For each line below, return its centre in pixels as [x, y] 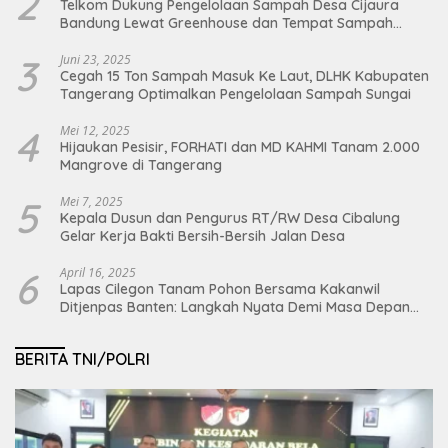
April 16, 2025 [98, 273]
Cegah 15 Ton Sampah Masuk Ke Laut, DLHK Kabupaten [244, 76]
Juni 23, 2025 [95, 60]
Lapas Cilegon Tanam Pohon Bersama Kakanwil [220, 289]
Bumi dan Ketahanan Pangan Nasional [188, 325]
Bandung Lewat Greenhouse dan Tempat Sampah [226, 23]
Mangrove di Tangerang [141, 165]
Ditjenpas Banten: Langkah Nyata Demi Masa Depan [235, 307]
